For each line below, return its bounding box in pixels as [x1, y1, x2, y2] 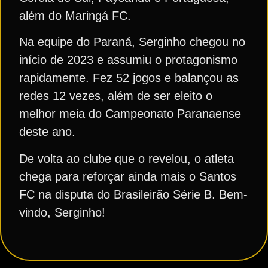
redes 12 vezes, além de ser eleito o [19, 89, 212, 103]
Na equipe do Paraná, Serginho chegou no [19, 35, 245, 49]
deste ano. [19, 125, 79, 139]
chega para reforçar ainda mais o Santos [19, 169, 236, 183]
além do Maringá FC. [19, 8, 135, 22]
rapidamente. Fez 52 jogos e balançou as [19, 71, 239, 85]
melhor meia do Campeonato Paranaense [19, 107, 241, 121]
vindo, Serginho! [19, 205, 105, 219]
